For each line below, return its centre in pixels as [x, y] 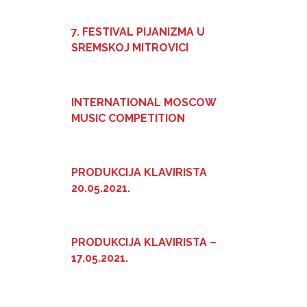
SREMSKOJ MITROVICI [130, 48]
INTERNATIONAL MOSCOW [144, 102]
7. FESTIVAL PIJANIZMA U [138, 32]
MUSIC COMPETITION [128, 118]
